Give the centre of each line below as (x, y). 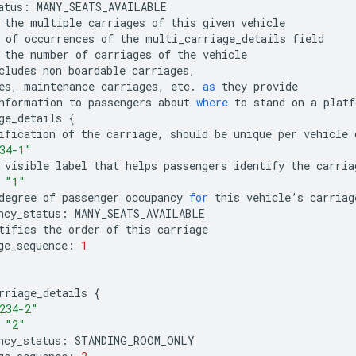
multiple (56, 22)
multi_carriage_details (216, 38)
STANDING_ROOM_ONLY (135, 340)
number (50, 54)
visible (27, 165)
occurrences (60, 38)
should (189, 133)
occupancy (154, 197)
